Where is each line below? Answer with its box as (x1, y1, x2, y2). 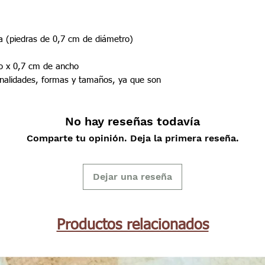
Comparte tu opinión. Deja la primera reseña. (26, 132, 239, 144)
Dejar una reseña (93, 171, 172, 183)
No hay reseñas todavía (65, 114, 200, 129)
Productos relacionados (56, 218, 209, 234)
